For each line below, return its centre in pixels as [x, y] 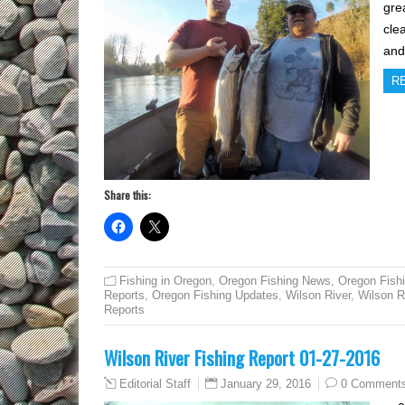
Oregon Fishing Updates [215, 296]
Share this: [127, 195]
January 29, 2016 [266, 384]
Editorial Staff [155, 385]
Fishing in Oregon [165, 281]
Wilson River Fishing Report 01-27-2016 [242, 358]
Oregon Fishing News [275, 281]
